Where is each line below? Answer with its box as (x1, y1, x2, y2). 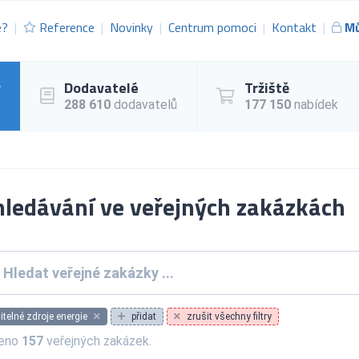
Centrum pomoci (168, 18, 256, 38)
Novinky (110, 18, 153, 38)
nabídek (291, 96, 338, 112)
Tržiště (244, 76, 289, 99)
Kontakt (272, 18, 317, 38)
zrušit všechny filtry (186, 310, 272, 322)
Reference (39, 18, 95, 38)
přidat (131, 310, 156, 322)
